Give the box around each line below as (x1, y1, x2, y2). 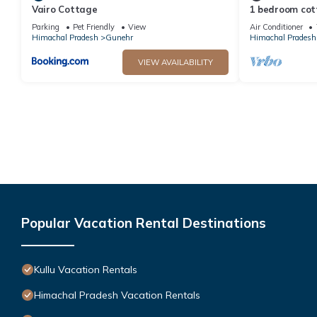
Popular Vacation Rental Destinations (21, 214, 266, 231)
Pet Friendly (73, 21, 115, 32)
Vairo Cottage (32, 3, 98, 15)
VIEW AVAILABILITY (137, 57, 213, 67)
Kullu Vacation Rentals (34, 263, 137, 276)
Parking (32, 21, 59, 32)
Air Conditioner (249, 21, 303, 32)
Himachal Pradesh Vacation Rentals (34, 288, 200, 301)
